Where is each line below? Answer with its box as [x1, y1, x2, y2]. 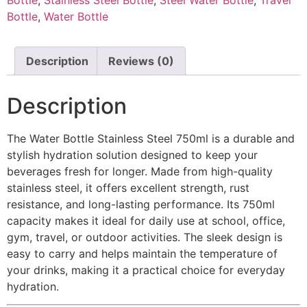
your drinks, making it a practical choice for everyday [7, 262, 285, 277]
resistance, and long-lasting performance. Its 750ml [7, 197, 275, 211]
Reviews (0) [108, 53, 174, 68]
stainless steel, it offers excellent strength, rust [7, 180, 249, 195]
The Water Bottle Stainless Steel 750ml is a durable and [7, 131, 295, 145]
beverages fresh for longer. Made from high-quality [7, 164, 273, 178]
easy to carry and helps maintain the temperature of [7, 246, 278, 260]
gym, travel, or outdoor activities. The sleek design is [7, 230, 282, 244]
